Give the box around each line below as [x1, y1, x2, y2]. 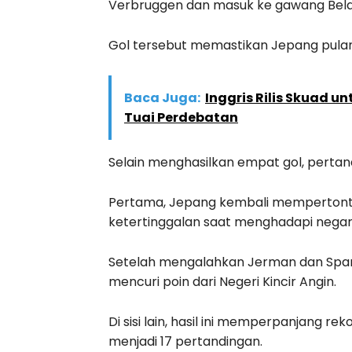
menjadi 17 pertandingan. [108, 332, 262, 350]
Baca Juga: [124, 88, 200, 107]
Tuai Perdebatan [124, 108, 238, 126]
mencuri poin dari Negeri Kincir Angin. [108, 272, 336, 291]
